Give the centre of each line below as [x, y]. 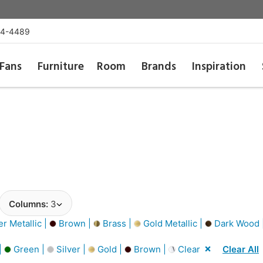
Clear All [241, 249]
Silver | [71, 249]
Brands [159, 67]
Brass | [117, 223]
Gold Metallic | [173, 223]
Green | [29, 249]
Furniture [60, 67]
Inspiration [219, 67]
